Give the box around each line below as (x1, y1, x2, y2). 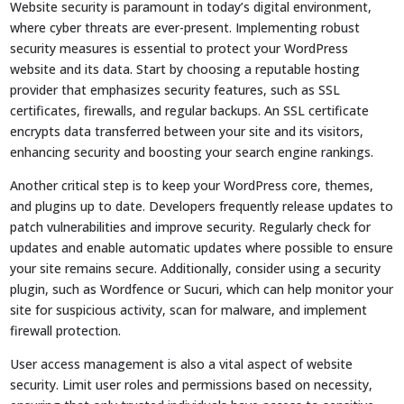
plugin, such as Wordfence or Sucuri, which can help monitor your (10, 280, 394, 298)
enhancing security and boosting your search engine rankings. (10, 142, 374, 161)
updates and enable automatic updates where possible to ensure (10, 238, 394, 256)
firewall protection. (10, 321, 122, 339)
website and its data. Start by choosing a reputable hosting (10, 60, 361, 78)
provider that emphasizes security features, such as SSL (10, 80, 341, 98)
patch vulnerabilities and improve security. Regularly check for (10, 217, 372, 235)
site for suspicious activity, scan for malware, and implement (10, 300, 368, 318)
